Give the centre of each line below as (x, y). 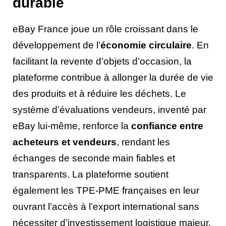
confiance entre (167, 126)
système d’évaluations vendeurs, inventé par (109, 110)
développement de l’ (56, 45)
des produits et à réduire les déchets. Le (99, 94)
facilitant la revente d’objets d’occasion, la (102, 62)
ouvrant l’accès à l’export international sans (106, 207)
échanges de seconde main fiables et (94, 158)
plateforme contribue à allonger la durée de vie (113, 78)
